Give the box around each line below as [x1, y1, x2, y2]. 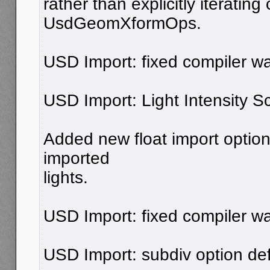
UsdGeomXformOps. [43, 13, 201, 33]
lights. [43, 168, 88, 187]
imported [43, 148, 110, 168]
